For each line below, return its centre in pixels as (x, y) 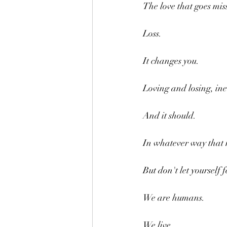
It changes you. (171, 61)
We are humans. (174, 198)
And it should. (169, 116)
